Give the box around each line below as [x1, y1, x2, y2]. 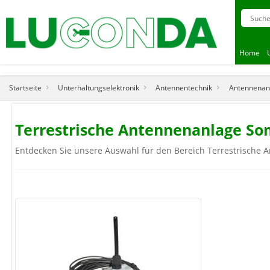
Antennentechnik [155, 83, 213, 92]
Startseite [9, 83, 42, 92]
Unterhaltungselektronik [58, 83, 140, 92]
